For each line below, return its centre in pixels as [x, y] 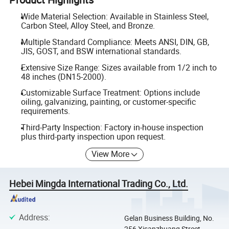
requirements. [45, 111]
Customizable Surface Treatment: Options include [110, 93]
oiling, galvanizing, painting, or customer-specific [108, 102]
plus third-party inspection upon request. [93, 136]
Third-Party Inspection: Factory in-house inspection [112, 127]
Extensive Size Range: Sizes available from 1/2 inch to [119, 67]
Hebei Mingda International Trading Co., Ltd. [99, 184]
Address [33, 217]
